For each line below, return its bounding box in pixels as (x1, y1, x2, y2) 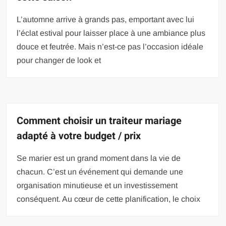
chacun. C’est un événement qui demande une (17, 167, 184, 177)
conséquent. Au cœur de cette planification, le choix (17, 195, 201, 204)
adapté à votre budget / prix (17, 129, 141, 144)
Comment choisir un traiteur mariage (17, 114, 182, 129)
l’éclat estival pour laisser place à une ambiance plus (17, 29, 206, 38)
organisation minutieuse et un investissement (17, 181, 178, 190)
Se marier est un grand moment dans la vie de (17, 154, 181, 163)
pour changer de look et (17, 56, 101, 65)
